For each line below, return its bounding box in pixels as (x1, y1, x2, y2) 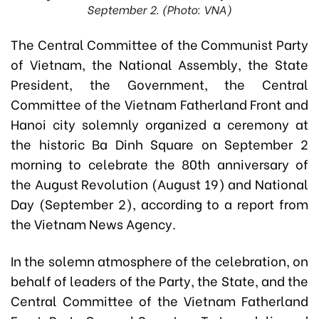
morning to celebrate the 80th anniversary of (11, 153, 308, 173)
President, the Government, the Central (11, 73, 308, 93)
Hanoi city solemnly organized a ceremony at (11, 113, 308, 133)
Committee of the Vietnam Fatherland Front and (11, 93, 308, 113)
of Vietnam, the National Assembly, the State (11, 53, 308, 73)
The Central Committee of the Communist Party (11, 33, 308, 53)
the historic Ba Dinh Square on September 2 (11, 133, 308, 153)
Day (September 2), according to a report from (11, 193, 308, 213)
